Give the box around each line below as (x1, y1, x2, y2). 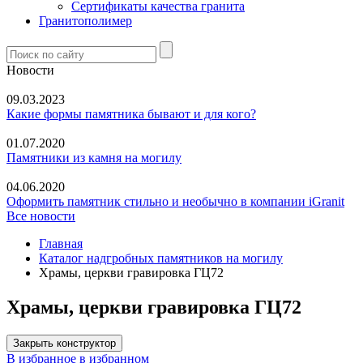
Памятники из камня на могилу (6, 151, 181, 165)
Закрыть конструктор (13, 337, 116, 350)
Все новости (6, 209, 75, 224)
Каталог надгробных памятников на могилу (39, 251, 283, 266)
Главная (39, 237, 83, 251)
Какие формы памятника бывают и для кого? (6, 107, 256, 122)
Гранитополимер (39, 14, 132, 28)
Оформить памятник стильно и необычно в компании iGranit (6, 194, 344, 209)
